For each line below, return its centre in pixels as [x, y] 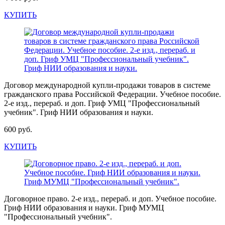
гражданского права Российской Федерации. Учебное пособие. [113, 94]
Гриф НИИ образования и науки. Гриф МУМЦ [84, 208]
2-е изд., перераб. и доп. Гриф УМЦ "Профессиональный [102, 103]
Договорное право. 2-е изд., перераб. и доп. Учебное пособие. [110, 199]
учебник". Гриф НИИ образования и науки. [79, 112]
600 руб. [18, 129]
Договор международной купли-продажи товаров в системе [107, 85]
